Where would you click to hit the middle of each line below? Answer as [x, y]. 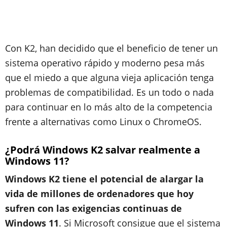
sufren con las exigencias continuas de [93, 208]
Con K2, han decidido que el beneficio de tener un [111, 48]
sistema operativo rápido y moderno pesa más [105, 63]
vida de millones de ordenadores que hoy [99, 193]
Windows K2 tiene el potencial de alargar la [104, 179]
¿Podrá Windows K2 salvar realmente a [103, 149]
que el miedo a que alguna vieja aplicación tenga [109, 77]
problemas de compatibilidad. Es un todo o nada [109, 92]
